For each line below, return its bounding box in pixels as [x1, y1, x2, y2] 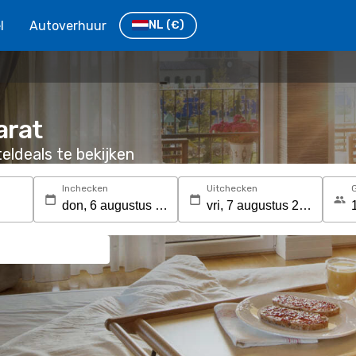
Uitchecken [206, 183, 257, 194]
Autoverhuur [29, 17, 106, 33]
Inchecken [61, 183, 108, 194]
